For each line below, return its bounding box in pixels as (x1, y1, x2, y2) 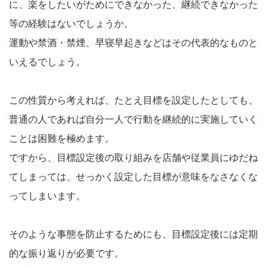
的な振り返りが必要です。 (9, 246, 124, 260)
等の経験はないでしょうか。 (9, 16, 133, 30)
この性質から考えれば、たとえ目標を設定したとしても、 (9, 93, 258, 106)
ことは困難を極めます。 (9, 131, 114, 145)
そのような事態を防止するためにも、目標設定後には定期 (9, 227, 258, 240)
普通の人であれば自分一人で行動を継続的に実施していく (9, 112, 258, 126)
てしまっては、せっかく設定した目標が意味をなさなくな (9, 169, 258, 183)
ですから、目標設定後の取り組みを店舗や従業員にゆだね (9, 150, 258, 164)
